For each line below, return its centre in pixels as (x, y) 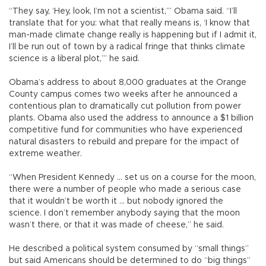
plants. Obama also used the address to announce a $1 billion (131, 118)
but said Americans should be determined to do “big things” (130, 260)
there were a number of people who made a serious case (125, 189)
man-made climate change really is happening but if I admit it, (133, 35)
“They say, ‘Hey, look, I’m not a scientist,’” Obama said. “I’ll (123, 11)
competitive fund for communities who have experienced (126, 130)
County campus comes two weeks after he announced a (123, 94)
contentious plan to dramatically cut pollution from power (125, 106)
